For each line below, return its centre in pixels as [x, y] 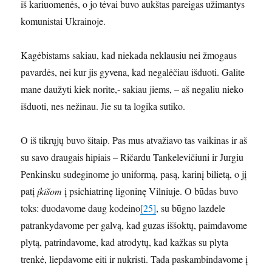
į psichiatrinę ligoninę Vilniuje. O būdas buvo [150, 191]
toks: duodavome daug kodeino [81, 208]
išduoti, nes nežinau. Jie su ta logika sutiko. [103, 106]
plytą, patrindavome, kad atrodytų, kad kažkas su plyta [125, 242]
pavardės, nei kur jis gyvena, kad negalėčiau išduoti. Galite [133, 72]
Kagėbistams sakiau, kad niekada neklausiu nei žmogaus [129, 55]
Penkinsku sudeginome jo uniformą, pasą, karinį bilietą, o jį [134, 174]
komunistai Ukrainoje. [63, 21]
